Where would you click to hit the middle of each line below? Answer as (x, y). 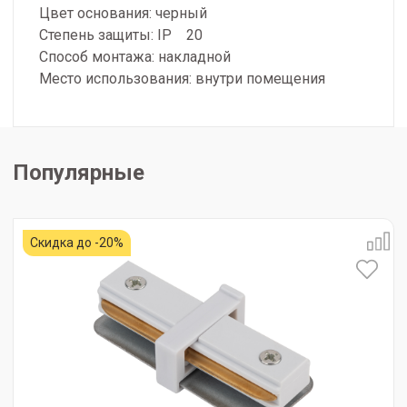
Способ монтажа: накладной (135, 57)
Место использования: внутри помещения (182, 79)
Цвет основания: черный (123, 14)
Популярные (79, 173)
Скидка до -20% (77, 243)
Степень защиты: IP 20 (121, 35)
